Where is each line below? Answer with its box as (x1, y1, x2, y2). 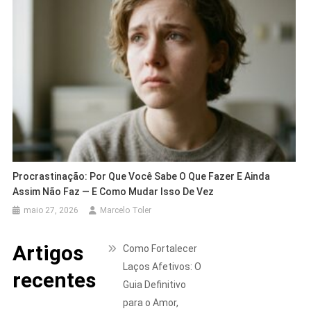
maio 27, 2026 (24, 205, 79, 216)
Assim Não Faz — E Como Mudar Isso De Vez (12, 186, 215, 198)
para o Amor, (123, 297, 179, 309)
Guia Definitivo (123, 279, 187, 291)
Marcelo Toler (100, 205, 152, 216)
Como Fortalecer (123, 243, 198, 255)
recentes (12, 268, 96, 293)
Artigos (12, 241, 83, 266)
